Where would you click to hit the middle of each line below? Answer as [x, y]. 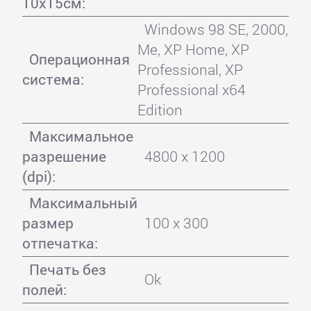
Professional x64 [191, 89]
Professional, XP [190, 69]
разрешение [64, 156]
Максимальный [83, 202]
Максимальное [81, 136]
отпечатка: [60, 243]
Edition [160, 109]
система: [53, 79]
